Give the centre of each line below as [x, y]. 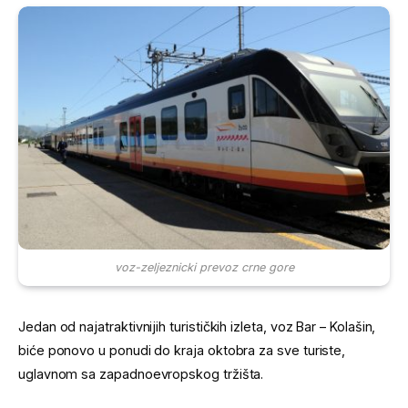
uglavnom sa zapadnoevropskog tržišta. [141, 374]
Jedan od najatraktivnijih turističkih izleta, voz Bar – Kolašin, [197, 327]
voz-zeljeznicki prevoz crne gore [204, 267]
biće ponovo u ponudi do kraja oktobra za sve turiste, [182, 351]
